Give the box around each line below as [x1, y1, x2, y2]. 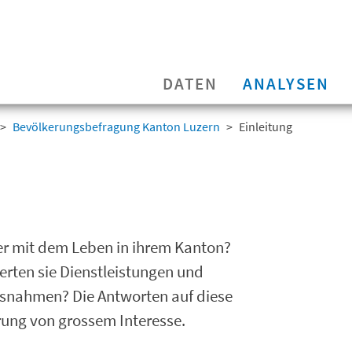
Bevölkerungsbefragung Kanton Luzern [13, 119, 220, 134]
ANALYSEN [242, 74, 330, 94]
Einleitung [239, 119, 292, 134]
